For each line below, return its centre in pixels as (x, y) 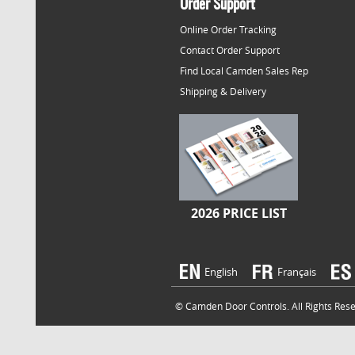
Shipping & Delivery (223, 91)
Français (297, 272)
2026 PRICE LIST (239, 213)
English (221, 272)
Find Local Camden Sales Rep (244, 71)
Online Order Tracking (228, 29)
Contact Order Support (230, 50)
